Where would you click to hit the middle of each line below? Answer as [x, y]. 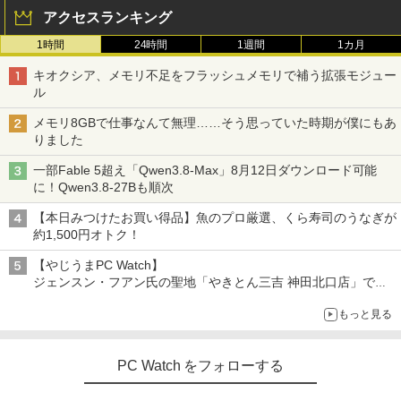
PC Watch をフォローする [200, 366]
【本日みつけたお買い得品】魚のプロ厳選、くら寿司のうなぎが [215, 218]
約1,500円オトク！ [87, 235]
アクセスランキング [107, 18]
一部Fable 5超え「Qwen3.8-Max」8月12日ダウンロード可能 [205, 171]
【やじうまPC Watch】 [98, 265]
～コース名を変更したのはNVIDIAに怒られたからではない [198, 316]
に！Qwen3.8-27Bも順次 [105, 188]
